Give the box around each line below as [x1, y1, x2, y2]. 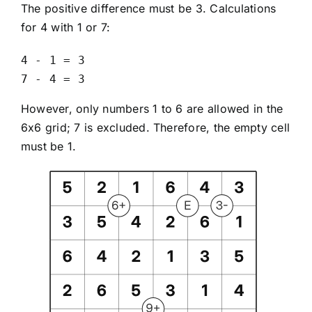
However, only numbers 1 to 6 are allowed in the [20, 102, 283, 116]
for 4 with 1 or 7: [20, 20, 111, 35]
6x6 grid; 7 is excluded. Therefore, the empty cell [20, 120, 290, 135]
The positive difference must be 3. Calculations [20, 1, 276, 16]
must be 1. [20, 139, 77, 154]
